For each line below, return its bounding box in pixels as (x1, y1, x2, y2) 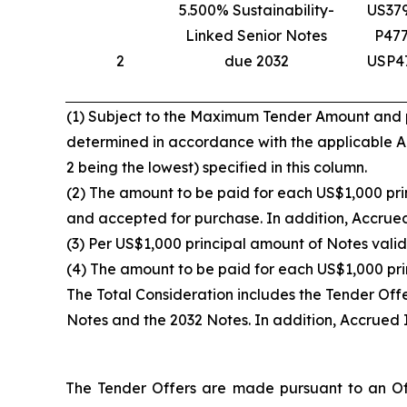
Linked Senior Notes (185, 26, 327, 45)
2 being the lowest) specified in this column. (66, 158, 367, 176)
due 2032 (223, 52, 289, 70)
